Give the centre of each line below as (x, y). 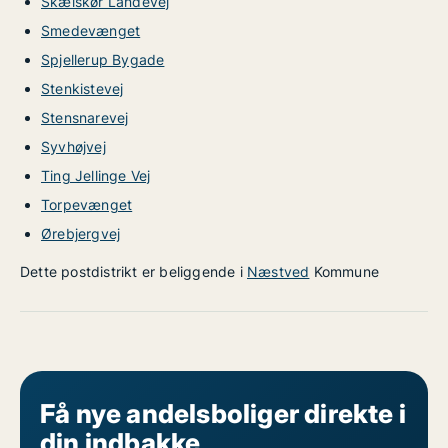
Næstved (278, 271)
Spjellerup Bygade (103, 59)
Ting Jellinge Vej (96, 175)
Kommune (344, 271)
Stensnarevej (85, 117)
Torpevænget (87, 204)
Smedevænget (91, 30)
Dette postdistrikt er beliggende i (133, 271)
